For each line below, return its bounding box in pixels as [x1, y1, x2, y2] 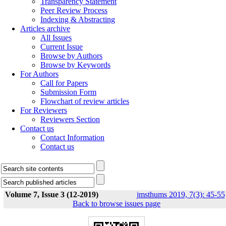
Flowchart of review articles [40, 97, 129, 105]
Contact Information [40, 133, 104, 142]
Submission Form [40, 88, 96, 96]
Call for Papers [40, 79, 88, 87]
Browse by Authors [40, 51, 102, 60]
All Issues [40, 33, 72, 42]
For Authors [20, 70, 59, 78]
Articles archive [20, 24, 70, 33]
